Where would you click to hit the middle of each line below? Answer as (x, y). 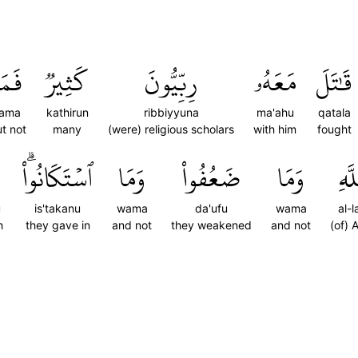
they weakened (211, 225)
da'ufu (211, 208)
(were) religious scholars (171, 129)
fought (334, 129)
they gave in (58, 225)
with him (275, 129)
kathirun (67, 112)
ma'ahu (275, 112)
